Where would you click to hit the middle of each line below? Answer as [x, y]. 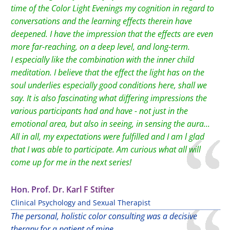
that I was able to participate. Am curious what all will [106, 149]
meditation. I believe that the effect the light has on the [108, 72]
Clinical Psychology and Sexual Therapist [81, 203]
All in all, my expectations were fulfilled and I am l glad [108, 137]
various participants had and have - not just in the [99, 111]
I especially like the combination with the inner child [102, 60]
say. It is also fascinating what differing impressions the [109, 98]
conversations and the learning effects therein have [101, 21]
